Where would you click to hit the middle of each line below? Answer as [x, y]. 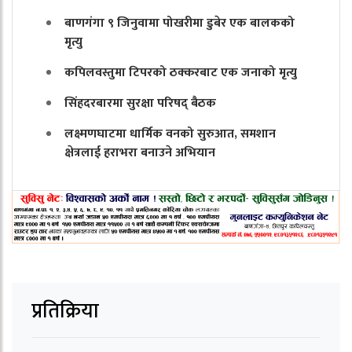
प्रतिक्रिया [65, 311]
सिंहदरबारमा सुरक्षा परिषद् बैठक [140, 103]
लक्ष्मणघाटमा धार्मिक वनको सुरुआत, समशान [170, 134]
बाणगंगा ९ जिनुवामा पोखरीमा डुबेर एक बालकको [180, 23]
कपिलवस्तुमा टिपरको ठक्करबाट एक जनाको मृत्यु [181, 72]
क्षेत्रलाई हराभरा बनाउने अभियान [140, 152]
